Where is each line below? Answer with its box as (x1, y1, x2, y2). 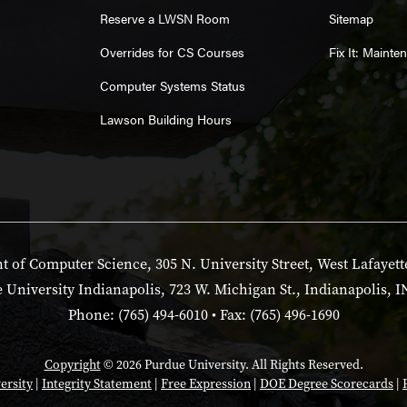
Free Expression (161, 374, 251, 392)
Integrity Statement (42, 374, 152, 392)
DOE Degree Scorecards (260, 374, 393, 392)
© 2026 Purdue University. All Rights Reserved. (100, 355, 363, 373)
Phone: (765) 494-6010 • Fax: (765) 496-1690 (67, 304, 340, 324)
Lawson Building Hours (99, 109, 232, 128)
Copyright (44, 355, 101, 373)
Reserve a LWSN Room (99, 9, 230, 28)
